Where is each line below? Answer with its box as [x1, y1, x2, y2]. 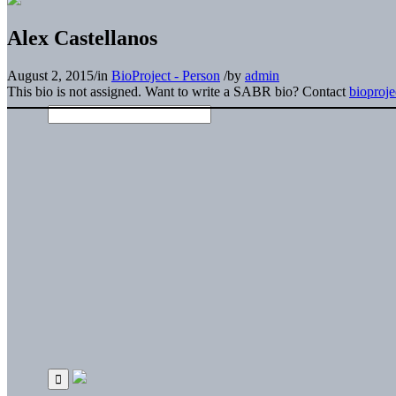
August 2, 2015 [7, 67, 94, 83]
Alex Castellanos [7, 26, 157, 49]
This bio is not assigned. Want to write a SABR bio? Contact [7, 83, 349, 99]
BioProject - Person [111, 67, 220, 83]
